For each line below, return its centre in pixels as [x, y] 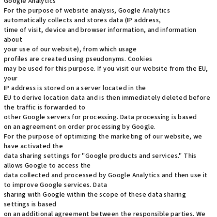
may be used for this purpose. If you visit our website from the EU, [106, 69]
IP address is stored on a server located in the [75, 88]
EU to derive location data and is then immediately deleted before [107, 98]
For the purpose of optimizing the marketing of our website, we [103, 137]
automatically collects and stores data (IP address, [83, 20]
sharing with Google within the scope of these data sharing [95, 195]
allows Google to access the [47, 166]
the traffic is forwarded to [45, 108]
